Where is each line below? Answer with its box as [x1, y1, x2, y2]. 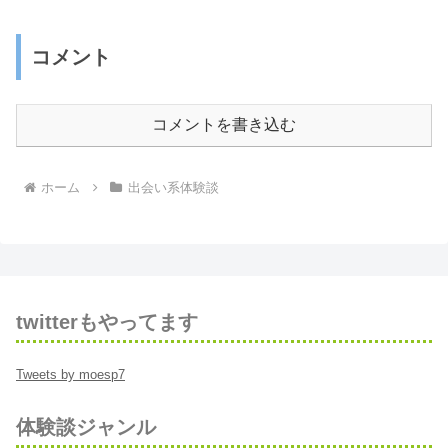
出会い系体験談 [127, 180, 219, 196]
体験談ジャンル [16, 416, 156, 439]
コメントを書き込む [152, 116, 296, 134]
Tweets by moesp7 [16, 367, 125, 383]
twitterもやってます [16, 311, 198, 334]
